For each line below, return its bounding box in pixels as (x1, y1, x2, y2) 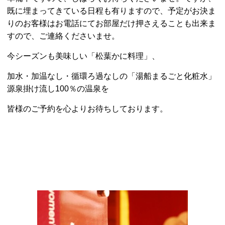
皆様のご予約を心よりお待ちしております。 (7, 104, 168, 114)
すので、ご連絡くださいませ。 (7, 32, 120, 41)
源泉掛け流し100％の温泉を (7, 84, 109, 93)
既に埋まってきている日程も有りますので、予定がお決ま (7, 7, 216, 16)
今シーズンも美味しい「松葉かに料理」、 (7, 52, 160, 61)
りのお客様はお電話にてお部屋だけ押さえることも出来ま (7, 19, 216, 28)
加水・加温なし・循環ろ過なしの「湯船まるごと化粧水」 (7, 72, 216, 81)
